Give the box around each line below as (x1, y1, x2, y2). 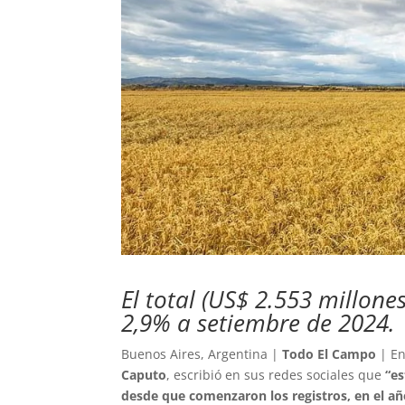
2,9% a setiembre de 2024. (121, 306, 396, 340)
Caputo (121, 366, 167, 384)
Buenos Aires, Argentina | (121, 345, 283, 363)
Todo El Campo (282, 345, 377, 363)
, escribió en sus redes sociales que (166, 366, 386, 384)
